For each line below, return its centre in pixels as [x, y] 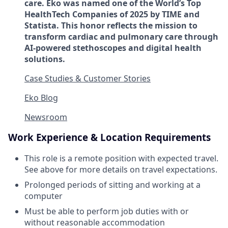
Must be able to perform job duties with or [107, 211]
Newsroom [46, 117]
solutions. [45, 59]
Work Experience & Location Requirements [109, 137]
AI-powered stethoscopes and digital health [113, 48]
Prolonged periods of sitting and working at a [112, 185]
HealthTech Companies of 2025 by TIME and [112, 14]
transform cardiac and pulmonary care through [121, 36]
